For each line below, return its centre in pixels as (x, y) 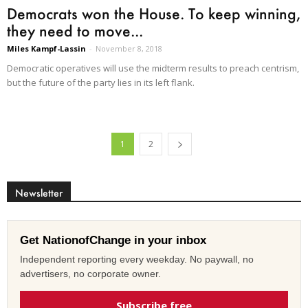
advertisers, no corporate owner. (90, 274)
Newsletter (39, 193)
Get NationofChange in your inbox (113, 241)
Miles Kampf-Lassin (46, 49)
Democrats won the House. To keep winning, (154, 14)
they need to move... (75, 31)
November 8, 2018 (129, 49)
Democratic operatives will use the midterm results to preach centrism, (153, 68)
